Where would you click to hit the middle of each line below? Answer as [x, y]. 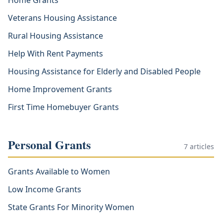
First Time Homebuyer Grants [63, 107]
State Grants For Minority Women [71, 207]
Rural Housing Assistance [55, 36]
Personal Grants [49, 144]
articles [201, 146]
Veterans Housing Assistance [62, 18]
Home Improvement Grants [60, 89]
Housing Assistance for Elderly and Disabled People [104, 71]
